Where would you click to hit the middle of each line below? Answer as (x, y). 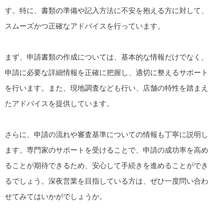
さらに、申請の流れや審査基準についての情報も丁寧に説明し (107, 134)
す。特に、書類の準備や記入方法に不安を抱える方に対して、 (107, 10)
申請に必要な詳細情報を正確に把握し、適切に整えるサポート (107, 72)
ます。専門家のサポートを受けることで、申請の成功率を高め (107, 150)
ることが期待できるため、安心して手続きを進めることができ (107, 165)
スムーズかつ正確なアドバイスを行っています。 (85, 26)
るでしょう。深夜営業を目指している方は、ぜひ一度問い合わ (107, 181)
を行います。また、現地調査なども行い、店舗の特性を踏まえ (107, 88)
